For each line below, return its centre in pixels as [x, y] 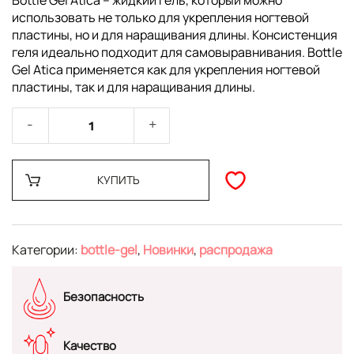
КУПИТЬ [118, 180]
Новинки [168, 250]
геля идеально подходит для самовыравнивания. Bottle [177, 53]
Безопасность [104, 296]
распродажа [236, 250]
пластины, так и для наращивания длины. [134, 87]
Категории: [46, 250]
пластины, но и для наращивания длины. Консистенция [175, 35]
